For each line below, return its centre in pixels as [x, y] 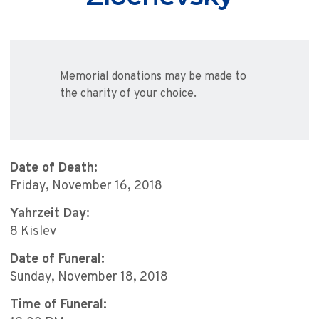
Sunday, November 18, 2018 [89, 278]
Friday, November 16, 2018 [86, 187]
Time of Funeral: [58, 305]
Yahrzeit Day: [50, 214]
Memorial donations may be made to [153, 77]
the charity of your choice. [128, 94]
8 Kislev [33, 232]
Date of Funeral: [57, 260]
